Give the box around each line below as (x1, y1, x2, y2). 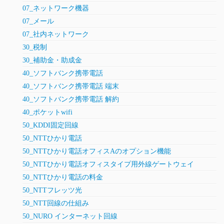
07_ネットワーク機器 (22, 4, 89, 12)
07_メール (22, 17, 54, 25)
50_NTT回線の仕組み (22, 199, 89, 207)
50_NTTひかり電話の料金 (22, 173, 103, 181)
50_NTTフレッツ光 (22, 186, 82, 194)
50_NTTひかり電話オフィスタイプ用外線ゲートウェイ (22, 160, 194, 168)
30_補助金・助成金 (22, 56, 82, 64)
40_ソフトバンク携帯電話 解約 (22, 95, 119, 103)
